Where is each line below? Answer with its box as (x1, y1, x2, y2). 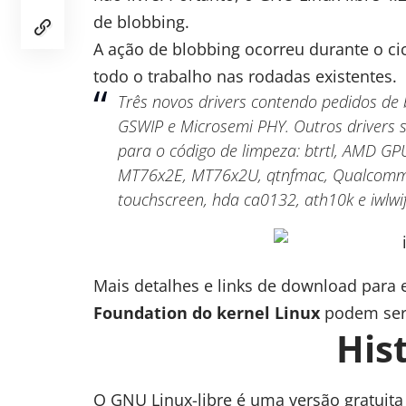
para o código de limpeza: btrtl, (118, 139, 343, 161)
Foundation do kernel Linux (93, 301, 320, 324)
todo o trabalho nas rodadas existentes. (93, 64, 397, 87)
